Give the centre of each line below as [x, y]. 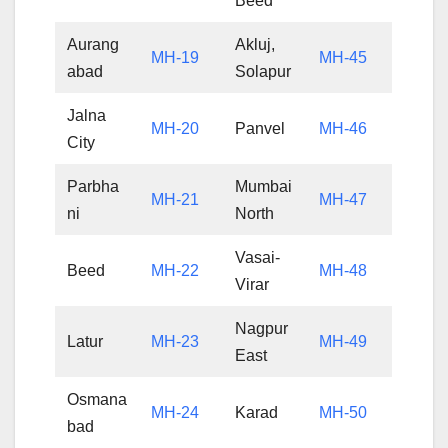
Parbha [93, 186]
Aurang [93, 44]
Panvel [260, 128]
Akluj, [255, 44]
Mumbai [264, 186]
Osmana [97, 399]
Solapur [263, 71]
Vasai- [258, 257]
